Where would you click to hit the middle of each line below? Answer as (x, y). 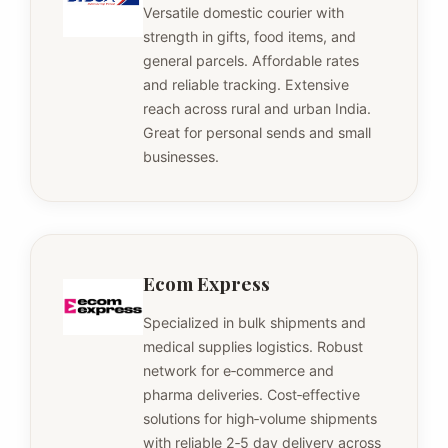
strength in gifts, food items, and (249, 36)
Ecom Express (206, 282)
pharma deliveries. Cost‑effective (251, 394)
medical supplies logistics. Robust (253, 346)
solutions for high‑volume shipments (260, 418)
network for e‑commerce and (238, 370)
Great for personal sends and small (257, 132)
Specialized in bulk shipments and (254, 322)
